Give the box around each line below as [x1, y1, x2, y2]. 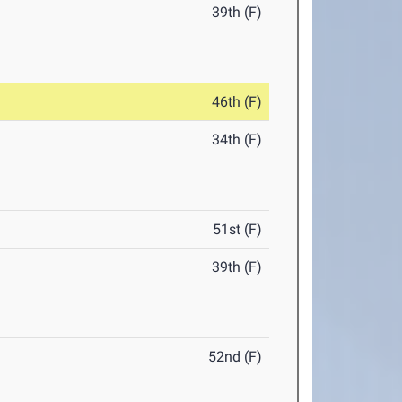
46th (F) [212, 93, 263, 111]
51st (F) [213, 221, 263, 239]
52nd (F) [208, 348, 263, 366]
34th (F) [212, 131, 263, 149]
